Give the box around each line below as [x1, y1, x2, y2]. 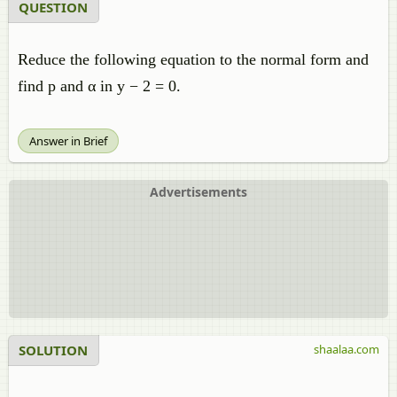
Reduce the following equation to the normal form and [18, 51, 369, 68]
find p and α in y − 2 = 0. [18, 77, 181, 95]
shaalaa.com [314, 341, 379, 357]
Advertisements [150, 183, 247, 200]
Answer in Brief [29, 133, 107, 149]
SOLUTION [19, 341, 88, 359]
